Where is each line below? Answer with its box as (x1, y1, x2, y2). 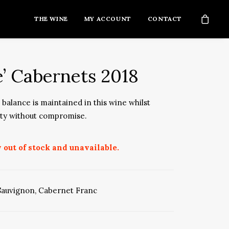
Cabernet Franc (38, 186, 97, 195)
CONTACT (147, 15, 182, 22)
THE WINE (34, 15, 68, 22)
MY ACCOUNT (84, 15, 131, 22)
